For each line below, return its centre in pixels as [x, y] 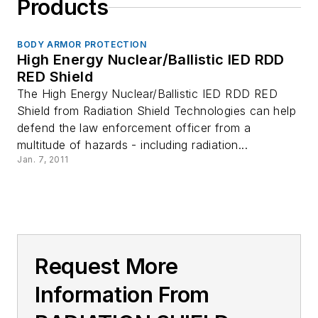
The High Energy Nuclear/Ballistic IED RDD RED [147, 94]
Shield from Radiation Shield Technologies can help [157, 111]
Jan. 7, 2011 [43, 159]
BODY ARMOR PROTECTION [82, 44]
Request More [106, 266]
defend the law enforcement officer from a [134, 128]
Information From [122, 295]
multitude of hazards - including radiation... [132, 145]
